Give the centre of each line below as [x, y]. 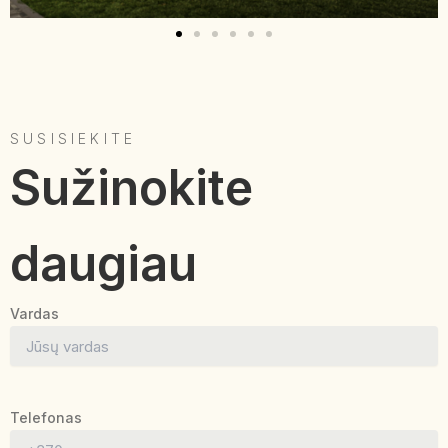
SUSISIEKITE [73, 138]
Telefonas [46, 417]
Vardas [34, 313]
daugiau [103, 263]
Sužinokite [131, 187]
